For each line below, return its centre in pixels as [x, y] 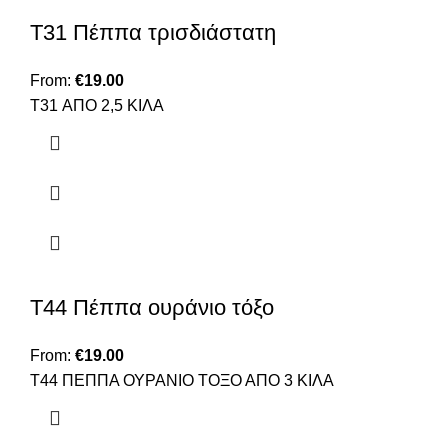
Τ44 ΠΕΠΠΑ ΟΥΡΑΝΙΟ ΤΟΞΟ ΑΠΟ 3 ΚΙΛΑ [182, 381]
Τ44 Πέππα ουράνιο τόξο [152, 308]
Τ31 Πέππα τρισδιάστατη [153, 33]
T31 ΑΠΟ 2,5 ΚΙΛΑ [97, 106]
